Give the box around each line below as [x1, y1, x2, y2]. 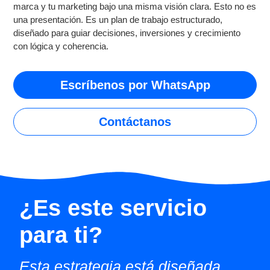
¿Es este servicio [19, 195, 207, 221]
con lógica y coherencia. [13, 41, 109, 52]
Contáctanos [99, 115, 171, 128]
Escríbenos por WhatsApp [60, 78, 210, 92]
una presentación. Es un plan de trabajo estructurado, [13, 14, 223, 25]
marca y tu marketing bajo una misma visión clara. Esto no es [13, 1, 257, 12]
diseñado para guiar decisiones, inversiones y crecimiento [13, 28, 241, 39]
